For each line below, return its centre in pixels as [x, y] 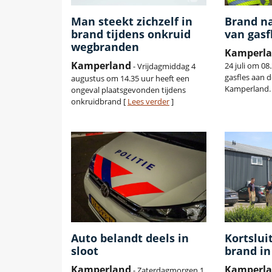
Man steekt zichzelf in [132, 22]
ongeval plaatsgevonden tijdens [128, 90]
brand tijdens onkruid [131, 34]
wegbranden [105, 47]
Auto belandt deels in [130, 238]
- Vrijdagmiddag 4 [163, 66]
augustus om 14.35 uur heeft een [130, 79]
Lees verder [148, 102]
